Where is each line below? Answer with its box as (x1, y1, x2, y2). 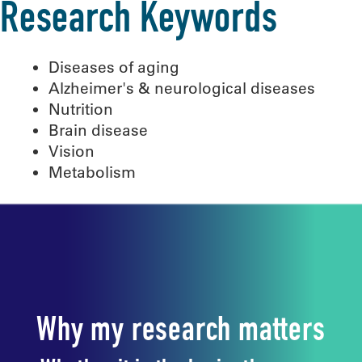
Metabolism (48, 162, 136, 183)
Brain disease (48, 120, 148, 141)
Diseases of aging (48, 57, 179, 78)
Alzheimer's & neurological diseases (48, 78, 315, 99)
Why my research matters (36, 315, 326, 350)
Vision (48, 141, 95, 162)
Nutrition (48, 99, 113, 120)
